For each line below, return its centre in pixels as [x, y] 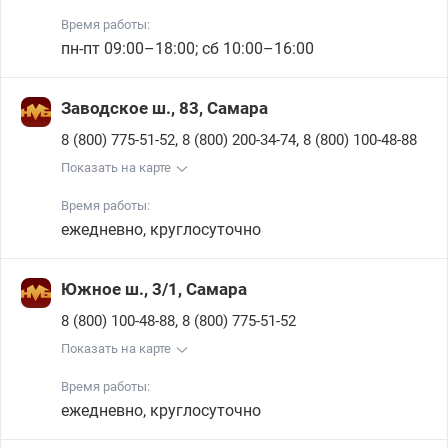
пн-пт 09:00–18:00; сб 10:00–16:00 [187, 48]
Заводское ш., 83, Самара [164, 108]
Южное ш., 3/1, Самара [154, 289]
